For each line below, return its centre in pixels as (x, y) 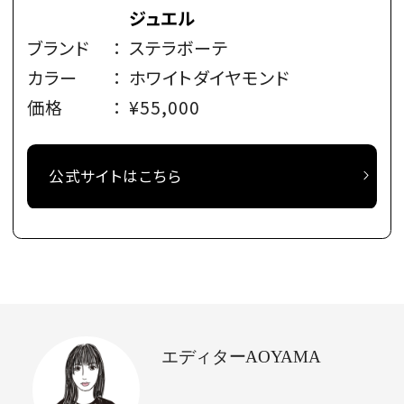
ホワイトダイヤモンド (209, 77)
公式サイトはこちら (115, 176)
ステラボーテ (179, 47)
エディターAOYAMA (241, 356)
